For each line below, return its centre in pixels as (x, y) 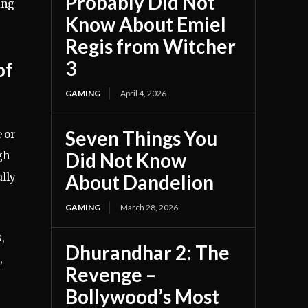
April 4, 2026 (144, 93)
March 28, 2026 (150, 208)
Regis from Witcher (151, 46)
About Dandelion (140, 183)
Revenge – (111, 275)
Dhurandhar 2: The (148, 253)
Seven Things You (142, 139)
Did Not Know (126, 161)
